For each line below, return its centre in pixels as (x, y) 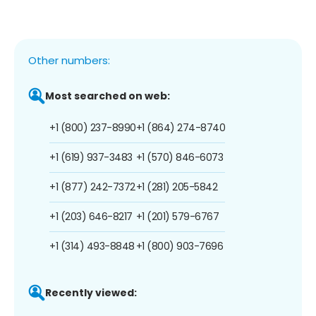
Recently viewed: (91, 292)
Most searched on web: (108, 96)
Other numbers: (69, 60)
